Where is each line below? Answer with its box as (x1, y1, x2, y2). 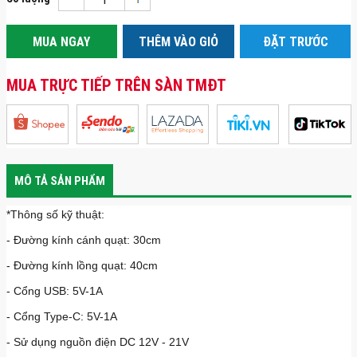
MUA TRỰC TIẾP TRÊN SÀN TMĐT (6, 74, 226, 95)
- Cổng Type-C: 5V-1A (6, 309, 117, 323)
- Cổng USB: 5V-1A (6, 284, 103, 297)
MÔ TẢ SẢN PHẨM (14, 172, 105, 188)
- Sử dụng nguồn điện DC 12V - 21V (6, 335, 189, 348)
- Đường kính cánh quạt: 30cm (6, 233, 161, 246)
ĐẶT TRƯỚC (262, 33, 328, 49)
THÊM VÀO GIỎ (138, 33, 218, 49)
